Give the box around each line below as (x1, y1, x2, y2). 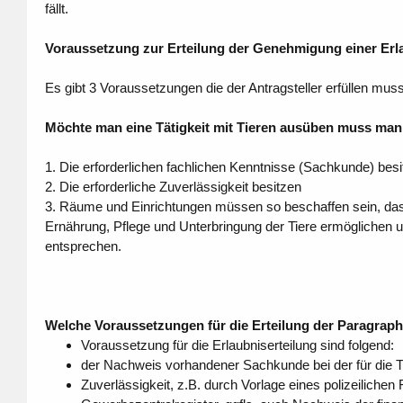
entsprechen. (44, 238, 121, 255)
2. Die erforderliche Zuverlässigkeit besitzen (44, 179, 301, 195)
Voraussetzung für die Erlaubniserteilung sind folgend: (80, 337, 394, 354)
